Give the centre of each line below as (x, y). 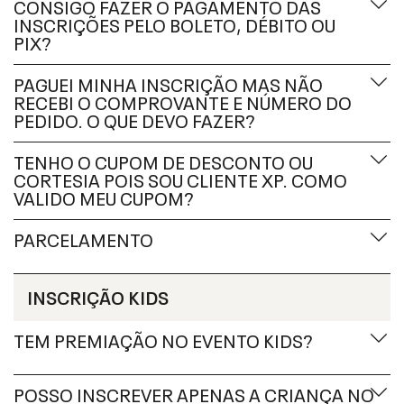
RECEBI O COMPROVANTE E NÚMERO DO (183, 101)
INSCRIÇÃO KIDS (98, 295)
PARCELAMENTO (83, 238)
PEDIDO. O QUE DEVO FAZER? (134, 119)
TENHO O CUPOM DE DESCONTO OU (163, 161)
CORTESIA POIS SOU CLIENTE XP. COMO (180, 179)
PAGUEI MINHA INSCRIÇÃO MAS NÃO (168, 83)
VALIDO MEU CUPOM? (104, 197)
